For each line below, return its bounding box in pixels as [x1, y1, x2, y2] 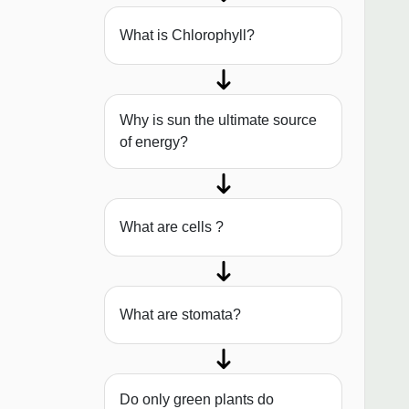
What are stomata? [120, 307, 241, 323]
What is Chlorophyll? [120, 27, 255, 44]
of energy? [120, 134, 188, 151]
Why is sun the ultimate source [120, 112, 317, 129]
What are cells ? [120, 219, 224, 236]
